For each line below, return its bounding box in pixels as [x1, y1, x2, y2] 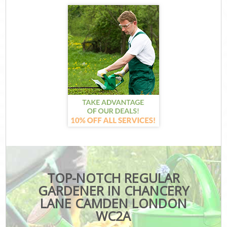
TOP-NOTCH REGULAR [47, 169, 180, 186]
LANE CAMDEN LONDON [40, 194, 187, 212]
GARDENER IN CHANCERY [37, 181, 189, 199]
